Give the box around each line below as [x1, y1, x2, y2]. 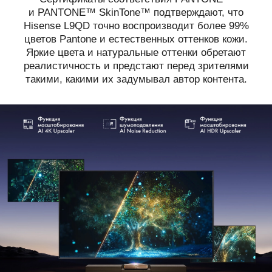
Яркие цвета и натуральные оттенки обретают [26, 46, 246, 58]
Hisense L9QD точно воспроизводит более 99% [23, 19, 249, 32]
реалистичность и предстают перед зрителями [23, 59, 249, 72]
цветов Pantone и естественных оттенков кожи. [24, 33, 248, 45]
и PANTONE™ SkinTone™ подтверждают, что [29, 6, 243, 18]
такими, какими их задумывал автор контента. [25, 73, 247, 85]
